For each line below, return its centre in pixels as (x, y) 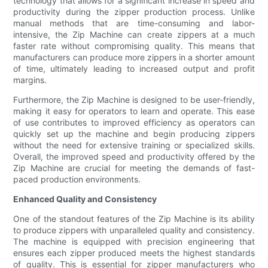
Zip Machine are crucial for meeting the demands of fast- (134, 168)
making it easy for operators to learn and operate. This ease (134, 111)
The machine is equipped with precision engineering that (134, 242)
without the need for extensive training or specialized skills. (134, 145)
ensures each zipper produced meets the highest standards (134, 253)
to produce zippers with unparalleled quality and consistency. (134, 230)
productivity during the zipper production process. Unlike (134, 12)
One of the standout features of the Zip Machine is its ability (134, 219)
